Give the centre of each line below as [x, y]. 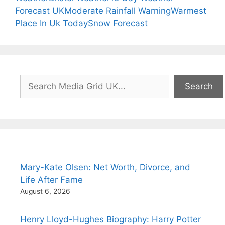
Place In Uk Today [51, 23]
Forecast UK [40, 11]
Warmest [189, 11]
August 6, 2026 [45, 191]
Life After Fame [51, 180]
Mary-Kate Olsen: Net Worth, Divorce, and [105, 167]
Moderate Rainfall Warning [118, 11]
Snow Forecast [118, 23]
